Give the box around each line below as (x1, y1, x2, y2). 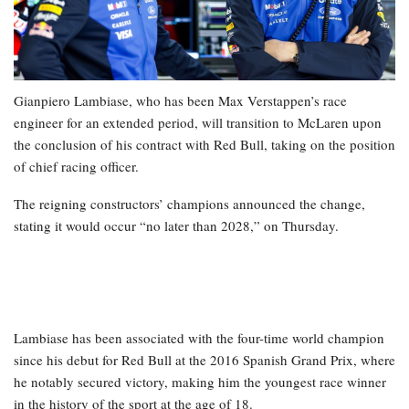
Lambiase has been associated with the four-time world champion (14, 329, 384, 348)
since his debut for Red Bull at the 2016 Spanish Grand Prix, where (14, 351, 395, 370)
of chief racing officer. (14, 157, 139, 176)
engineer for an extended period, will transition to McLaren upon (14, 113, 382, 132)
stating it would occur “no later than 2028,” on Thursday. (14, 216, 339, 236)
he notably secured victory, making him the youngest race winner (14, 372, 386, 392)
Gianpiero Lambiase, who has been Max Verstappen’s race (14, 91, 347, 110)
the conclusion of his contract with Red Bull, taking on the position (14, 135, 395, 154)
